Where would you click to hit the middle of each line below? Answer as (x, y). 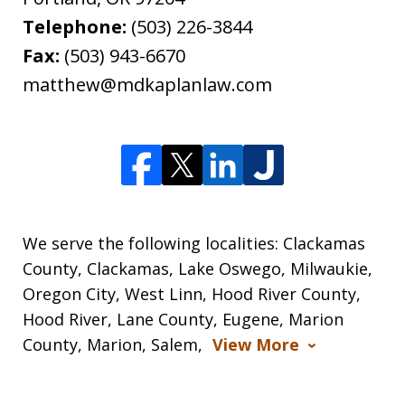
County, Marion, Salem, (115, 344)
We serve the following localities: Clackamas (194, 243)
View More (256, 344)
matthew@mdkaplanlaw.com (147, 84)
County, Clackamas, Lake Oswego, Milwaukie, (198, 268)
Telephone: (77, 26)
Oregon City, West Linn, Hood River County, (192, 293)
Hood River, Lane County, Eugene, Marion (183, 319)
